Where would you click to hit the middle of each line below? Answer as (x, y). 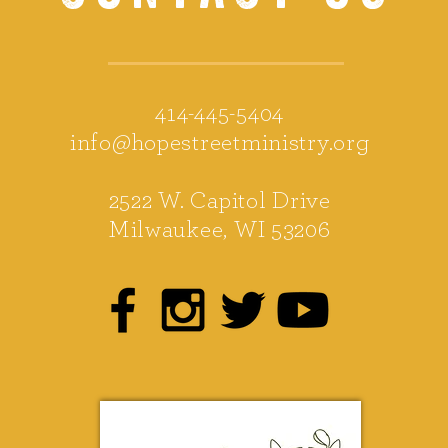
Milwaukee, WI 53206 (219, 230)
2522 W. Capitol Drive (219, 201)
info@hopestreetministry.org (219, 143)
